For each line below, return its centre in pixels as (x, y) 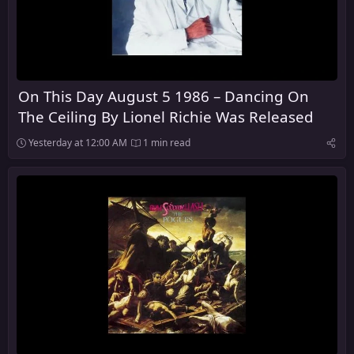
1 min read (166, 143)
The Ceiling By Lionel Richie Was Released (166, 117)
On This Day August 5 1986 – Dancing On (164, 96)
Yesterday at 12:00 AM (78, 143)
